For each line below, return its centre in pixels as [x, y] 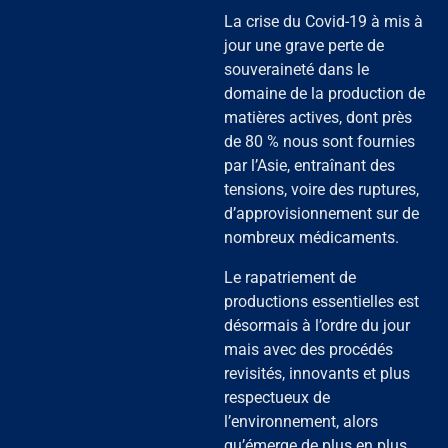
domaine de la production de [324, 93]
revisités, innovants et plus [317, 373]
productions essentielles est [321, 301]
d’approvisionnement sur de [321, 213]
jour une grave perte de [304, 45]
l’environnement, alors [301, 421]
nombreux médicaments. [311, 237]
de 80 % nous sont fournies [319, 141]
